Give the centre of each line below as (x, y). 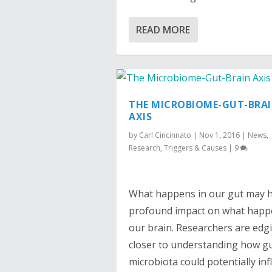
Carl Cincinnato (165, 135)
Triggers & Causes (195, 148)
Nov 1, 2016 (219, 135)
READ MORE (163, 30)
